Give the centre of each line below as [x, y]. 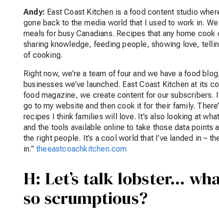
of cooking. [43, 55]
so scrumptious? [86, 198]
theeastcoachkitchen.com [82, 149]
